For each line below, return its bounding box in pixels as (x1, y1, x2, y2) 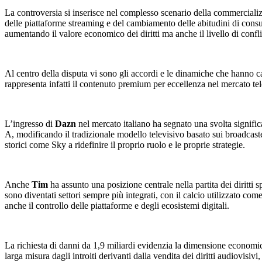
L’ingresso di (5, 119, 55, 129)
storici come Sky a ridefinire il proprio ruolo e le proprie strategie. (5, 140, 245, 150)
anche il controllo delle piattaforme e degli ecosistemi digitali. (5, 201, 229, 211)
